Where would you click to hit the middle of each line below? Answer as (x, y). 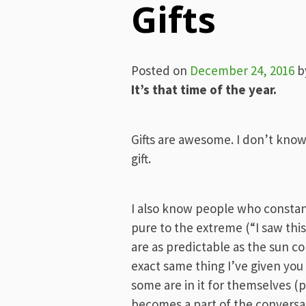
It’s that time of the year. (204, 89)
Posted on (161, 70)
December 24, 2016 (242, 70)
